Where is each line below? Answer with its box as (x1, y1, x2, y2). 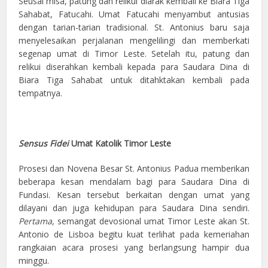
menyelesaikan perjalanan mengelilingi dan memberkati (19, 34, 249, 46)
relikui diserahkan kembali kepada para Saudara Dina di (19, 60, 249, 72)
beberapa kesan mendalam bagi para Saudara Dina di (19, 175, 249, 187)
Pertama (19, 215, 53, 227)
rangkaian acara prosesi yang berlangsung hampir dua (19, 241, 249, 253)
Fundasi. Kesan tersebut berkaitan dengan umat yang (19, 188, 249, 200)
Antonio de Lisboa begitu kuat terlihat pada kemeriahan (19, 228, 249, 240)
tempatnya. (19, 87, 63, 99)
